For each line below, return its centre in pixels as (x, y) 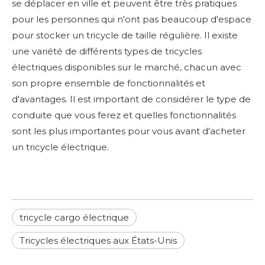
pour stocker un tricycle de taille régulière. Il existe (125, 35)
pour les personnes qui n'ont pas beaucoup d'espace (132, 19)
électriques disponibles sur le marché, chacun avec (127, 67)
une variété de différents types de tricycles (107, 51)
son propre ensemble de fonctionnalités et (109, 83)
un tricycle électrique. (60, 147)
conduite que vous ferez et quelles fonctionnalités (124, 115)
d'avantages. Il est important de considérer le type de (131, 99)
